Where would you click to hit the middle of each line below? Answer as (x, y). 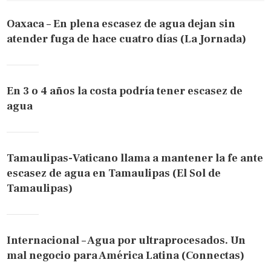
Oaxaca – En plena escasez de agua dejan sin (121, 24)
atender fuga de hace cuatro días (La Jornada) (127, 39)
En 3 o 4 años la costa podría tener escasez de (125, 91)
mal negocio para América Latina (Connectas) (126, 255)
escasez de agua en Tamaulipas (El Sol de (114, 173)
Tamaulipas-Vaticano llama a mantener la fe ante (135, 158)
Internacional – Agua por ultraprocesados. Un (126, 240)
